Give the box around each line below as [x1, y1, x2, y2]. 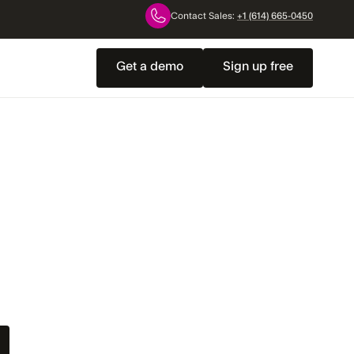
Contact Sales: [171, 11, 237, 21]
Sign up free [223, 60, 293, 73]
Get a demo [116, 60, 183, 73]
